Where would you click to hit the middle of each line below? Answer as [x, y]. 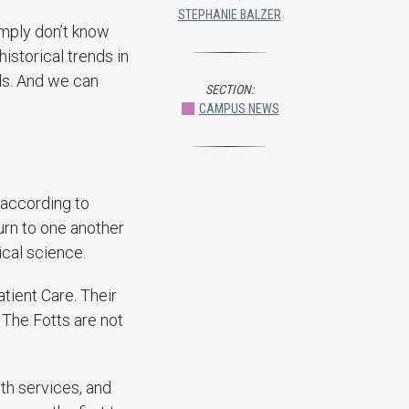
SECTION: [229, 89]
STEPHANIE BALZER [229, 15]
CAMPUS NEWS [239, 109]
